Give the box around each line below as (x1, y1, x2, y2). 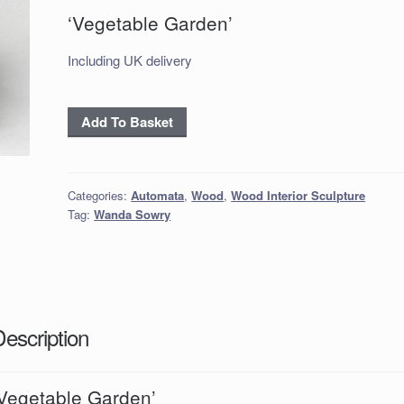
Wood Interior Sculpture (231, 186, 366, 204)
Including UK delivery (68, 50, 193, 70)
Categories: (68, 186, 132, 204)
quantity (67, 150, 119, 170)
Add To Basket (81, 111, 174, 132)
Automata (131, 186, 185, 204)
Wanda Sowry (94, 205, 171, 223)
